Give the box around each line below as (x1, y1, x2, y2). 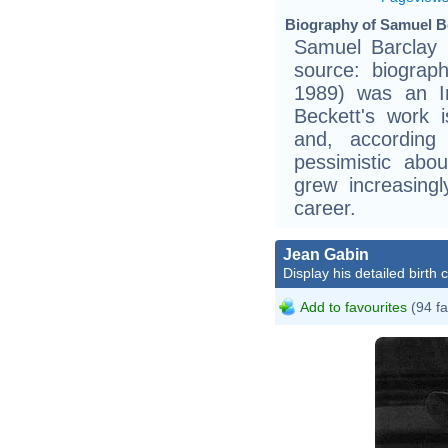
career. (294, 196, 356, 219)
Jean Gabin (283, 245, 369, 263)
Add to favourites (300, 298, 407, 315)
